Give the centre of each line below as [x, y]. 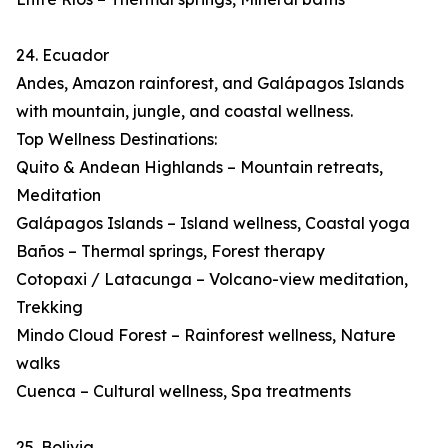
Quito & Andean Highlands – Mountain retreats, [199, 167]
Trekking [49, 307]
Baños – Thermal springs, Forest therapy [170, 251]
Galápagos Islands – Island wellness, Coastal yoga [213, 223]
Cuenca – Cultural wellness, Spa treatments [183, 391]
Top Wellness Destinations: [116, 139]
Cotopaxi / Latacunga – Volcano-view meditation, [212, 279]
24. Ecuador [62, 55]
